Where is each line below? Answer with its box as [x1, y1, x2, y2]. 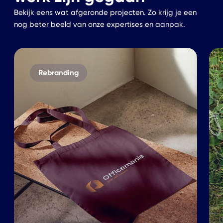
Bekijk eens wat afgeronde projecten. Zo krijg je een [14, 8, 197, 17]
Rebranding [38, 68, 79, 78]
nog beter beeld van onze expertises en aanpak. [14, 20, 185, 29]
